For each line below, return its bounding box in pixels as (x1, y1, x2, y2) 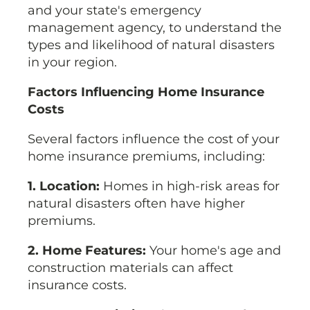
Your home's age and (149, 243, 281, 259)
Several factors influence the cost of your (28, 131, 280, 147)
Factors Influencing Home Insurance (28, 84, 264, 100)
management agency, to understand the (28, 20, 282, 36)
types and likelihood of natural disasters (28, 37, 275, 53)
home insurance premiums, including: (28, 149, 265, 165)
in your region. (28, 55, 117, 71)
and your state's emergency (28, 3, 201, 19)
